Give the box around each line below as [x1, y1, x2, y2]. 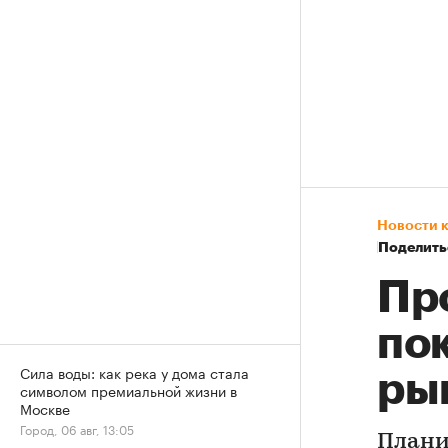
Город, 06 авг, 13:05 [20, 419, 134, 438]
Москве [20, 397, 70, 419]
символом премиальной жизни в [20, 379, 237, 401]
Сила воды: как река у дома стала [20, 361, 249, 383]
